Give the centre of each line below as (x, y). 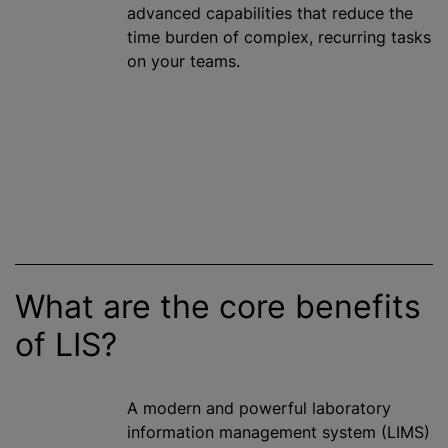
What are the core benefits (218, 307)
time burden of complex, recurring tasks (279, 37)
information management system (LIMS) (278, 432)
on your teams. (183, 61)
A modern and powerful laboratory (259, 408)
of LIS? (66, 345)
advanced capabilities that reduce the (270, 13)
